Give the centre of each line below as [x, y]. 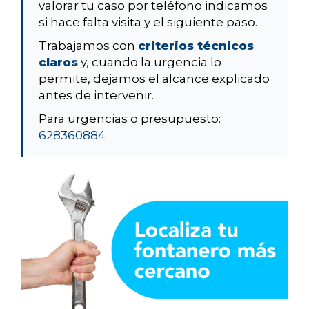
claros [58, 62]
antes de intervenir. [96, 96]
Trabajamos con [88, 46]
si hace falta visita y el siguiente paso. [148, 22]
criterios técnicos [196, 46]
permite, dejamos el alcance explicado [154, 79]
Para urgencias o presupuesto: [130, 119]
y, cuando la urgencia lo [150, 62]
